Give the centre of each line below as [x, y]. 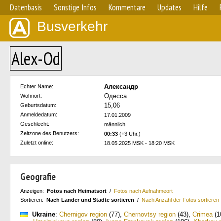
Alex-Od [36, 58]
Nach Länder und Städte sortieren [90, 200]
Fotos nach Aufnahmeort [143, 191]
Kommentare [127, 7]
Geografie [38, 177]
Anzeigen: [34, 191]
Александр [121, 87]
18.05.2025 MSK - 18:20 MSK [139, 143]
